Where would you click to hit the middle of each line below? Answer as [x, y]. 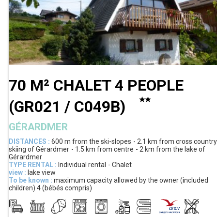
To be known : [31, 180]
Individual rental [82, 164]
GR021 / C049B [67, 106]
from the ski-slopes [102, 141]
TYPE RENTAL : [33, 164]
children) [22, 188]
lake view [42, 172]
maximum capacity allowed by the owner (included [131, 180]
